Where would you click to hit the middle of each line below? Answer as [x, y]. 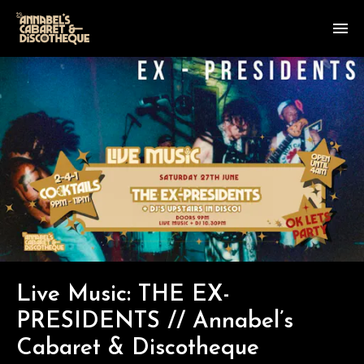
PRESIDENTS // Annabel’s [155, 321]
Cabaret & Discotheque [138, 348]
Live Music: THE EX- [123, 295]
